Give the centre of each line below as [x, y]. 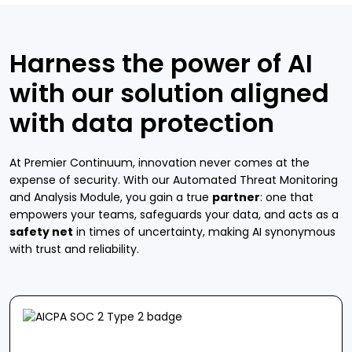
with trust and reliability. [74, 249]
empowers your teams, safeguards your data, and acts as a [174, 214]
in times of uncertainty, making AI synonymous [204, 231]
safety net [41, 231]
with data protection [142, 123]
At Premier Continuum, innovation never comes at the [159, 162]
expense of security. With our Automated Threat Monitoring [174, 180]
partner [236, 197]
